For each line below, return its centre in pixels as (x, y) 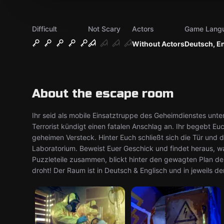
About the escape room (103, 94)
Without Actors (158, 44)
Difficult (44, 29)
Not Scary (104, 29)
